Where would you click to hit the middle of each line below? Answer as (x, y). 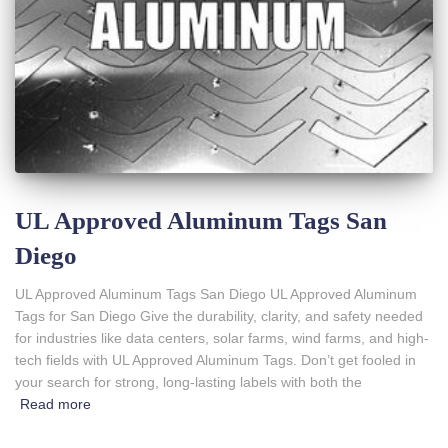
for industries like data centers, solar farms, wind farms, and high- (222, 338)
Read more (55, 404)
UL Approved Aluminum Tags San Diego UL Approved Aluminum (216, 294)
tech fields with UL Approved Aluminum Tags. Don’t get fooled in (215, 360)
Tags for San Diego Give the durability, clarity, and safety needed (219, 316)
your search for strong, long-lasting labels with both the (188, 382)
